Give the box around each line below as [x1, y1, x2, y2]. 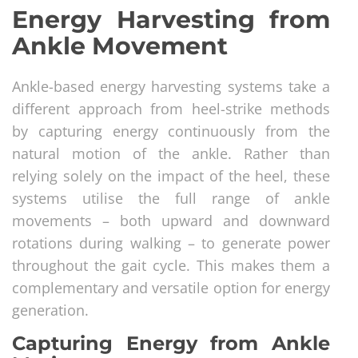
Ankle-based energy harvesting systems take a [12, 76, 330, 96]
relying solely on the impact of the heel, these [12, 165, 330, 185]
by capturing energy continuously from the [12, 121, 330, 141]
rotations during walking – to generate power [12, 233, 330, 253]
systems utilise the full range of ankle [12, 188, 330, 208]
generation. [12, 300, 89, 320]
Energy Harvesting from [12, 4, 330, 34]
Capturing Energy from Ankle [12, 331, 330, 355]
